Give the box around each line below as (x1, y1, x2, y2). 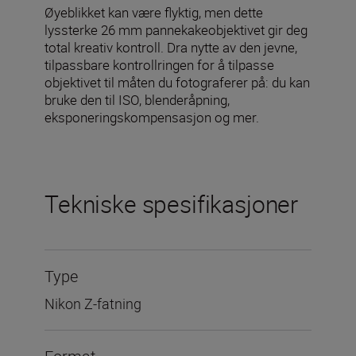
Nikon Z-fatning (44, 293, 141, 313)
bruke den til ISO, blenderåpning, (44, 90, 230, 109)
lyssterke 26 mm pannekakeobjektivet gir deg (44, 20, 308, 39)
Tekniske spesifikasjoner (44, 187, 299, 220)
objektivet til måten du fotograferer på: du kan (44, 72, 310, 91)
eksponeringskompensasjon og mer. (44, 107, 259, 126)
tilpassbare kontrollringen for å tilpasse (44, 55, 274, 74)
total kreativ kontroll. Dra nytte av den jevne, (44, 37, 297, 56)
